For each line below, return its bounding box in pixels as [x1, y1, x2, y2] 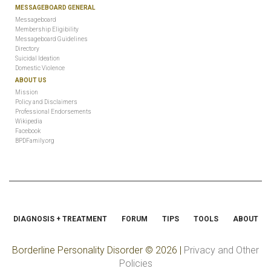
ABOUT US [15, 77, 47, 83]
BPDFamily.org [15, 137, 54, 144]
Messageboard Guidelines [15, 36, 88, 42]
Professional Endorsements [15, 108, 91, 115]
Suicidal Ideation [15, 55, 60, 62]
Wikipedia [15, 118, 42, 125]
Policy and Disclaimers [15, 99, 77, 105]
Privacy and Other [184, 244, 259, 256]
